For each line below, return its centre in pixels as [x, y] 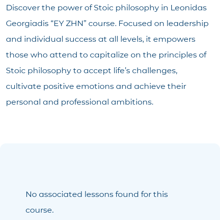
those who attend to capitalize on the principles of [106, 55]
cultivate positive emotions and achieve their [96, 86]
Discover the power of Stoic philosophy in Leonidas [106, 7]
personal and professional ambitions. [80, 102]
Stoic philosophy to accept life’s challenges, [92, 70]
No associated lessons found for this [97, 194]
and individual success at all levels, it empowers [101, 39]
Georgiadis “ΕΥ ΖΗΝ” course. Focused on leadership [107, 23]
